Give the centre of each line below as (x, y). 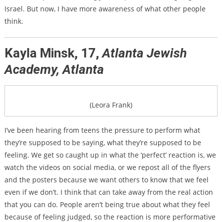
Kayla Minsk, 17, (53, 53)
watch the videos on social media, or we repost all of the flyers (107, 167)
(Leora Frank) (111, 105)
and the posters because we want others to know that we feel (106, 179)
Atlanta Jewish (144, 53)
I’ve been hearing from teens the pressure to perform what (102, 130)
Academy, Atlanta (54, 70)
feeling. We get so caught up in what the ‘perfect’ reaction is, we (110, 155)
